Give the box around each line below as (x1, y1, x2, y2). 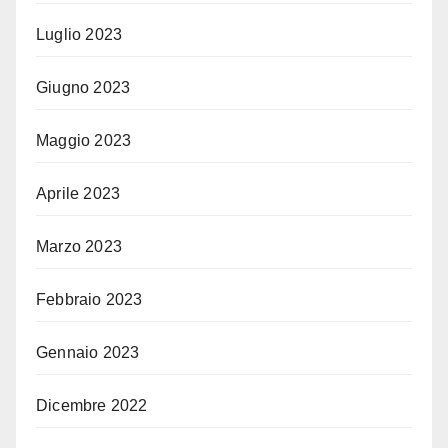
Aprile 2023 (36, 185, 121, 203)
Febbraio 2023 (36, 291, 143, 309)
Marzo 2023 (36, 238, 122, 256)
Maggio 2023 (36, 132, 132, 150)
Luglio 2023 (36, 26, 123, 44)
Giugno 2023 (36, 79, 131, 97)
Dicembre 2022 (36, 397, 148, 415)
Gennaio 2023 (36, 344, 140, 362)
